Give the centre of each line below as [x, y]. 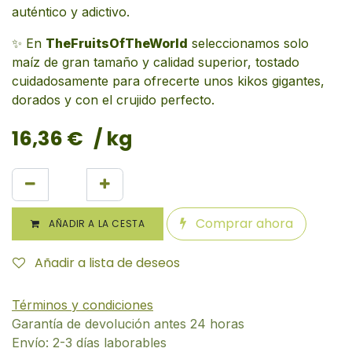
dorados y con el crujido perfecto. [113, 99]
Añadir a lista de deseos [107, 262]
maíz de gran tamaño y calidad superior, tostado [156, 62]
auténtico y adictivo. [71, 11]
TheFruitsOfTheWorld [117, 43]
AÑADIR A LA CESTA [95, 223]
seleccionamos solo [248, 43]
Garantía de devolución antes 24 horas [128, 323]
